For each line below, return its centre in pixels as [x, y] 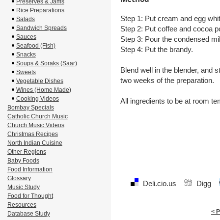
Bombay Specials [30, 108]
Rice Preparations [40, 10]
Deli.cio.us [160, 183]
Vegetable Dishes [40, 81]
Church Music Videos [36, 125]
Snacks [26, 55]
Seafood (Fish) [36, 46]
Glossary [19, 178]
